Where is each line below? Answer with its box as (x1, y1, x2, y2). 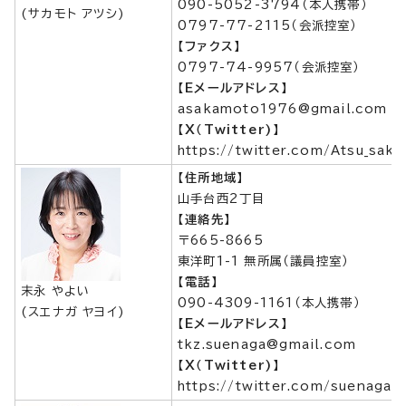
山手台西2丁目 (178, 192, 266, 205)
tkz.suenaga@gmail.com (178, 338, 357, 351)
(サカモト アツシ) (21, 7, 125, 20)
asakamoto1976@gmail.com (178, 102, 388, 115)
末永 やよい (21, 285, 91, 297)
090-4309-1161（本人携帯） (178, 296, 361, 309)
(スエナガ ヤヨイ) (21, 305, 125, 318)
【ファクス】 (178, 40, 242, 53)
